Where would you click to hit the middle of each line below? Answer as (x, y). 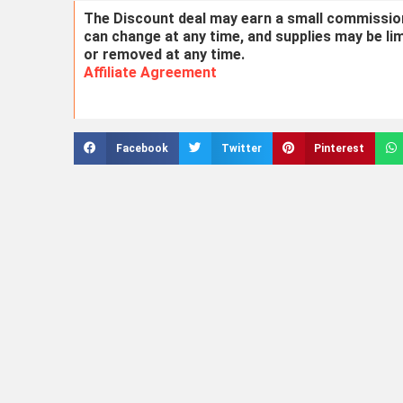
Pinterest (340, 148)
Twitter (241, 148)
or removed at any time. (164, 54)
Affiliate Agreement (150, 72)
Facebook (142, 148)
